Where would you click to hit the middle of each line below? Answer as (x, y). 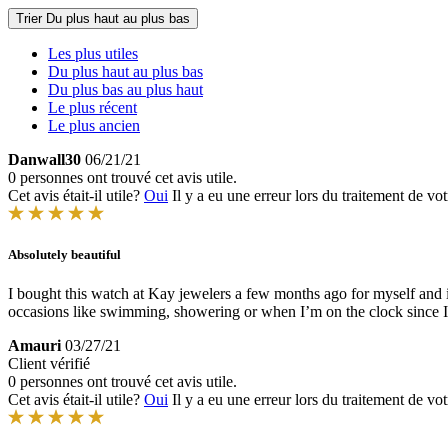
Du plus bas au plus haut (125, 89)
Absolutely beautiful (64, 255)
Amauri (34, 346)
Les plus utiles (93, 53)
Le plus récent (92, 107)
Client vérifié (49, 364)
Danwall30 (44, 159)
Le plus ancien (94, 125)
